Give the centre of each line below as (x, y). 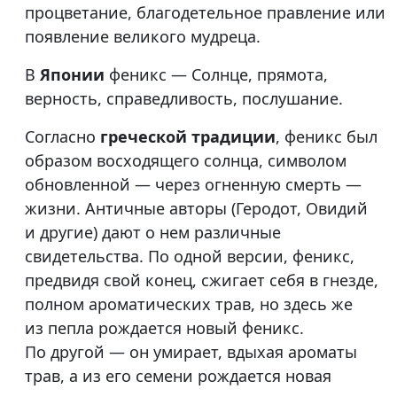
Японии (74, 75)
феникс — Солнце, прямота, (218, 75)
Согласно (62, 137)
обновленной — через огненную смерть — (193, 185)
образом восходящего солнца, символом (186, 161)
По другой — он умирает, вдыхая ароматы (191, 352)
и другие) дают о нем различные (153, 233)
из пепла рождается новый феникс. (164, 328)
